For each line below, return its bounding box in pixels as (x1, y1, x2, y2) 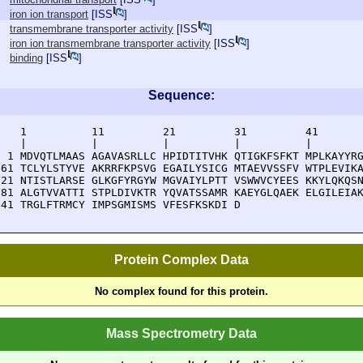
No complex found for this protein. (95, 285, 268, 298)
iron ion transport (10, 8, 88, 20)
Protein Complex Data (114, 253, 249, 267)
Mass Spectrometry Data (106, 326, 257, 340)
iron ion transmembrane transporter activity (10, 37, 211, 49)
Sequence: (148, 88, 215, 102)
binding (10, 52, 43, 64)
